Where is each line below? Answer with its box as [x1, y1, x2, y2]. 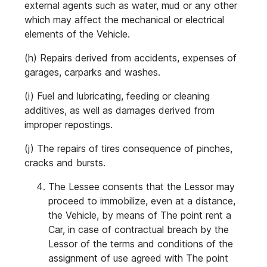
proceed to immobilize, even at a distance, [48, 195, 235, 207]
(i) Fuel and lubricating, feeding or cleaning [24, 90, 210, 102]
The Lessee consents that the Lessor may [48, 181, 235, 193]
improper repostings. [24, 119, 113, 131]
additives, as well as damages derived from [24, 104, 215, 116]
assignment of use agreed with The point [48, 252, 228, 264]
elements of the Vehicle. [24, 28, 130, 40]
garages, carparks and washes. [24, 66, 160, 78]
